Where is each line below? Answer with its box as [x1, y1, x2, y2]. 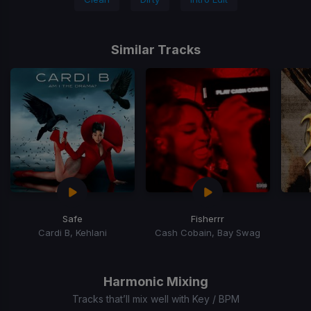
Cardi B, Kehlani [37, 226, 107, 238]
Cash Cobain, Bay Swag [155, 226, 261, 238]
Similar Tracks [110, 42, 201, 57]
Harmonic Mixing [103, 274, 208, 289]
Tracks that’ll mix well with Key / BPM [72, 292, 239, 305]
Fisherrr [191, 212, 225, 224]
